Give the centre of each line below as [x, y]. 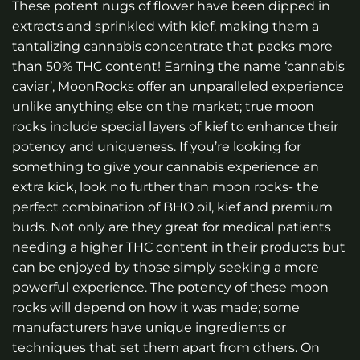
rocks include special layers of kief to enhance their [175, 127]
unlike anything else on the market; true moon [163, 107]
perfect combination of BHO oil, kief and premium [172, 207]
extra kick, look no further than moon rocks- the [166, 187]
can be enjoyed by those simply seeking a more [166, 268]
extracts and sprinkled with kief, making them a [166, 27]
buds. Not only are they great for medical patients [172, 227]
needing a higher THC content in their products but [179, 247]
